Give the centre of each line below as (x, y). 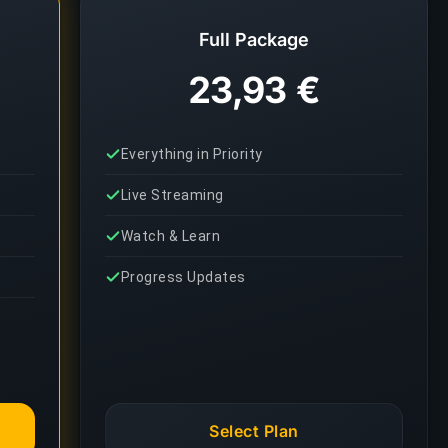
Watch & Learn (171, 236)
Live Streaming (172, 195)
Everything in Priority (192, 154)
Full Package (254, 39)
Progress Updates (183, 277)
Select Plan (254, 431)
